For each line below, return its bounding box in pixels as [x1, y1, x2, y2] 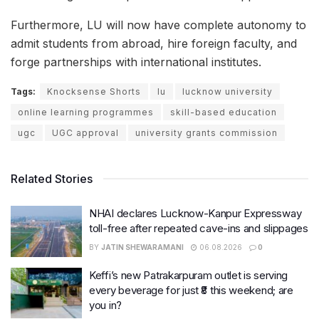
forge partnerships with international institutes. [11, 55, 261, 70]
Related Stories [11, 172, 93, 187]
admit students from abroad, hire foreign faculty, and [11, 36, 297, 51]
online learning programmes [18, 107, 154, 118]
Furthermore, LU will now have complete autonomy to [11, 18, 306, 33]
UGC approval [52, 127, 119, 139]
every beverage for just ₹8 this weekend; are [89, 283, 293, 297]
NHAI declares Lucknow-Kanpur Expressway [89, 206, 302, 221]
